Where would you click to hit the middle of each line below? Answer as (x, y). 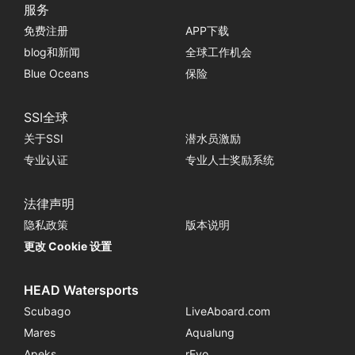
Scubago (47, 311)
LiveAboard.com (227, 311)
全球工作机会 (218, 52)
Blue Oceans (56, 74)
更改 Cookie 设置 (67, 246)
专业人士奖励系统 (229, 160)
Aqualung (210, 333)
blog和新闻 (52, 52)
